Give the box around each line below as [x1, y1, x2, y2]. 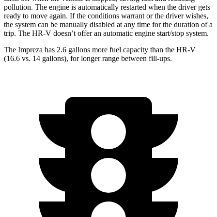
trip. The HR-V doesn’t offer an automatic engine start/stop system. [4, 29, 209, 38]
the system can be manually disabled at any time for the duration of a [4, 20, 213, 29]
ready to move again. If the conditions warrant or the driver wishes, [4, 12, 208, 20]
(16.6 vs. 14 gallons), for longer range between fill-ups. [4, 54, 172, 63]
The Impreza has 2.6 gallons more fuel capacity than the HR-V [4, 46, 196, 54]
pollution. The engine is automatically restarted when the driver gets [4, 3, 210, 12]
